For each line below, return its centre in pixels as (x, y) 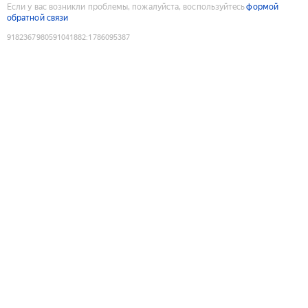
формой (262, 7)
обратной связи (38, 18)
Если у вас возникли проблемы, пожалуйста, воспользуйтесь (126, 7)
